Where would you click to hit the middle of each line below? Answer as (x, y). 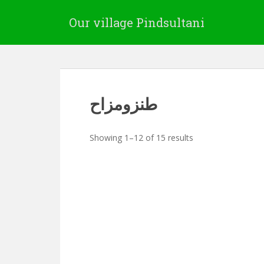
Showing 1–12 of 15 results (141, 138)
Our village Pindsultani (137, 22)
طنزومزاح (123, 104)
